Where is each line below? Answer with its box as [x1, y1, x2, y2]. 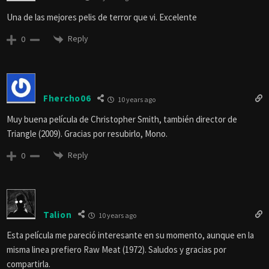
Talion [43, 208, 72, 220]
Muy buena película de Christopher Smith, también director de [7, 113, 237, 125]
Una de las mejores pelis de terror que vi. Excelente [7, 11, 197, 23]
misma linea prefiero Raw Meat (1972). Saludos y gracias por [7, 244, 226, 256]
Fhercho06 [43, 92, 91, 104]
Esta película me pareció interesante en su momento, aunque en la [7, 229, 254, 241]
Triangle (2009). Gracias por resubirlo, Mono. [7, 127, 168, 139]
